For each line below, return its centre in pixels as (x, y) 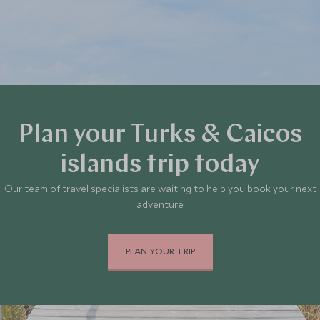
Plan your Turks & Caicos (160, 135)
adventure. (160, 204)
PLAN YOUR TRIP (160, 251)
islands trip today (160, 165)
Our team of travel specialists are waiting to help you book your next (160, 188)
